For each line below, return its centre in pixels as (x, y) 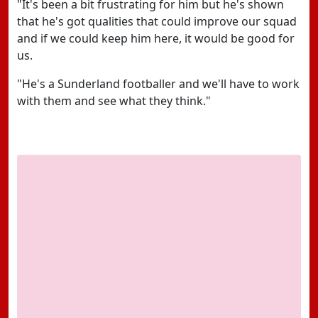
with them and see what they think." (114, 101)
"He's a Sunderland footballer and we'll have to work (158, 84)
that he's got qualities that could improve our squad (157, 21)
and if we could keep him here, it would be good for (156, 38)
